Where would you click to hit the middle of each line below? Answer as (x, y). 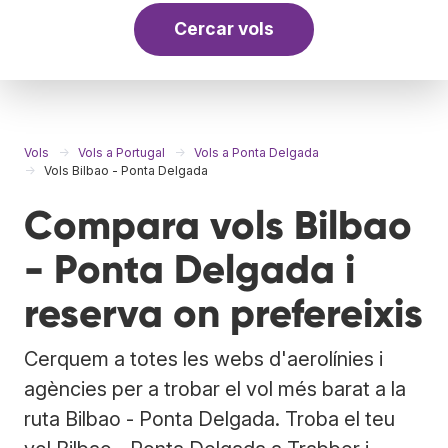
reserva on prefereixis (223, 313)
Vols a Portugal (121, 152)
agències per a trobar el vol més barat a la (215, 388)
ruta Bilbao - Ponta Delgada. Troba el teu (209, 418)
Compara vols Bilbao (218, 225)
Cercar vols (224, 29)
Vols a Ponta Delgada (256, 152)
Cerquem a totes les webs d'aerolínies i (203, 358)
